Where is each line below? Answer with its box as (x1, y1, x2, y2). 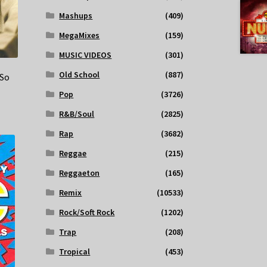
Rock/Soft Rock (59, 207, 115, 218)
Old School (59, 69, 100, 80)
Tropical (59, 246, 91, 257)
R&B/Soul (59, 108, 95, 120)
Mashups (59, 10, 93, 21)
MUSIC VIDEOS (59, 49, 112, 61)
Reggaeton (59, 167, 100, 179)
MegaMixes (59, 30, 100, 41)
